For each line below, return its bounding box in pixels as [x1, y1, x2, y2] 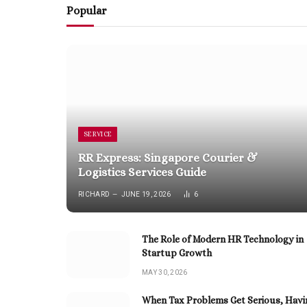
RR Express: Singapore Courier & [78, 151, 258, 165]
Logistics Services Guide [78, 166, 207, 180]
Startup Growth [142, 247, 212, 258]
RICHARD [78, 191, 110, 199]
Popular [66, 3, 107, 17]
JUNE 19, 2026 [121, 191, 171, 199]
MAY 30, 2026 [142, 268, 188, 276]
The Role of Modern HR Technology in [142, 233, 304, 245]
